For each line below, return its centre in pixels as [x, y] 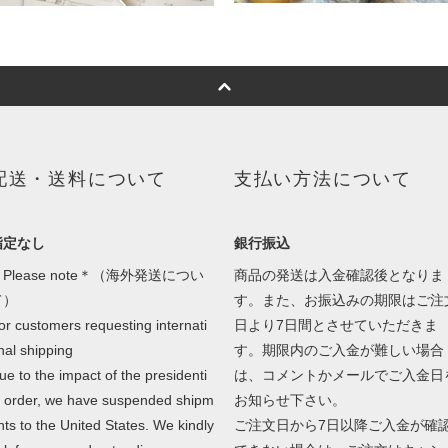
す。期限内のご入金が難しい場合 [338, 350]
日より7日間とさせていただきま [335, 325]
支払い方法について [322, 179]
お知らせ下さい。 [289, 400]
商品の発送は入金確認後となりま [338, 275]
